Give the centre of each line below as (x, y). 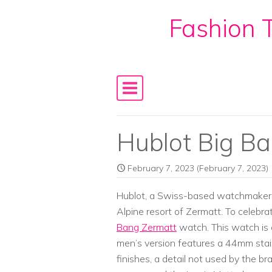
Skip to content (157, 40)
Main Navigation (191, 97)
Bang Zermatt (147, 227)
